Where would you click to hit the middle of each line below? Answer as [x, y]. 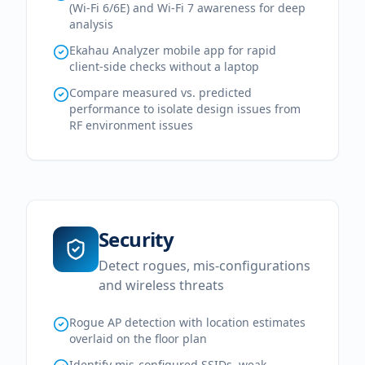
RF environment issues [131, 125]
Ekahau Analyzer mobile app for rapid [173, 50]
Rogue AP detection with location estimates [187, 322]
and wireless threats [161, 285]
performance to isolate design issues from [185, 109]
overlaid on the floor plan [138, 339]
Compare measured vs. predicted [161, 92]
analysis [91, 24]
